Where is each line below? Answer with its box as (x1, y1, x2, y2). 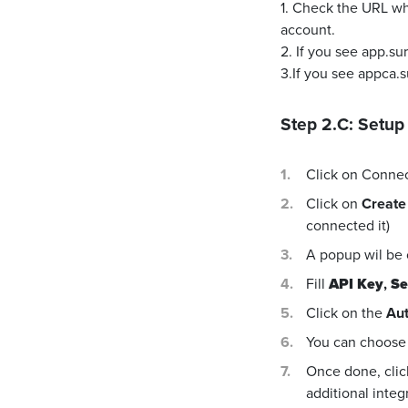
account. (280, 19, 335, 40)
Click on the (306, 302, 386, 323)
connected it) (306, 215, 390, 236)
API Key (329, 273, 383, 294)
